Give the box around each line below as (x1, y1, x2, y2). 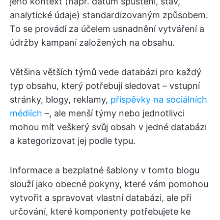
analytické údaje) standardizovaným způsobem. (10, 10, 208, 20)
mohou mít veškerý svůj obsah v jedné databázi (10, 122, 207, 132)
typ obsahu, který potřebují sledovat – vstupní (10, 81, 200, 91)
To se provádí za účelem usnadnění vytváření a (10, 24, 204, 34)
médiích (10, 108, 42, 118)
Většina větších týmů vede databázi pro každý (10, 67, 201, 77)
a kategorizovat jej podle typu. (10, 136, 136, 146)
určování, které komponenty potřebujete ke (10, 206, 191, 217)
